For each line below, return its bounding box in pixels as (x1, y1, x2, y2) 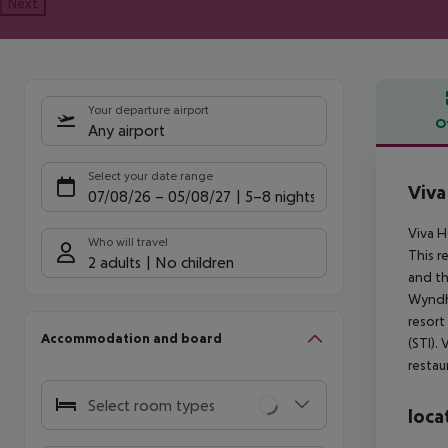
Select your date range (88, 168, 213, 183)
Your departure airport (88, 102, 209, 117)
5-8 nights (245, 186, 313, 205)
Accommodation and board (41, 330, 222, 347)
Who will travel (88, 234, 168, 249)
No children (155, 252, 234, 271)
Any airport (88, 120, 165, 139)
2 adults (88, 252, 141, 271)
